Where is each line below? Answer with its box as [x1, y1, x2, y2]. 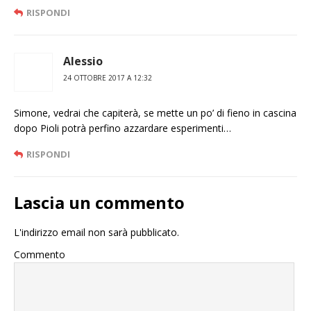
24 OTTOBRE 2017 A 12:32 [63, 73, 152, 83]
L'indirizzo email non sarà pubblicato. [14, 226, 179, 239]
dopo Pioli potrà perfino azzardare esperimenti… [14, 121, 231, 135]
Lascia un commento [14, 191, 185, 215]
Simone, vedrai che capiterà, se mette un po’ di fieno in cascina [14, 106, 296, 120]
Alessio [63, 53, 103, 69]
